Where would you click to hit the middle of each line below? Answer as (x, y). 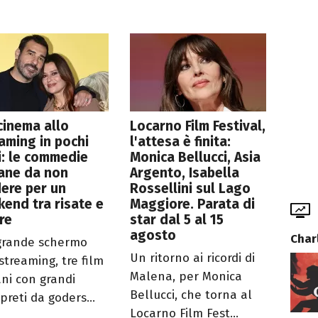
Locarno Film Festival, (198, 126)
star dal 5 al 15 (177, 219)
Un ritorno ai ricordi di (193, 258)
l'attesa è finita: (181, 141)
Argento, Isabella (185, 172)
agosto (153, 235)
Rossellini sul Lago (191, 188)
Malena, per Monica (186, 276)
